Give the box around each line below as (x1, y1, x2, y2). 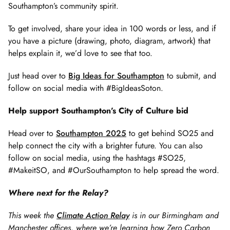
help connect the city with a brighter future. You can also (8, 140, 203, 152)
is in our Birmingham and (129, 209, 219, 222)
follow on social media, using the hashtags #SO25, (8, 152, 186, 164)
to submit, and (164, 70, 216, 82)
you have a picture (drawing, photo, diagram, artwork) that (8, 35, 210, 47)
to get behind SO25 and (126, 127, 214, 140)
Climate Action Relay (56, 209, 129, 222)
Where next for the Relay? (8, 187, 108, 199)
